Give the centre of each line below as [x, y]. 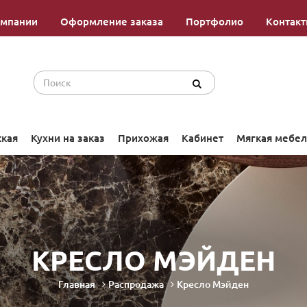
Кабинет [203, 138]
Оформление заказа [111, 22]
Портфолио [214, 22]
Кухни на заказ [67, 138]
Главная [77, 284]
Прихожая [143, 138]
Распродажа [136, 284]
